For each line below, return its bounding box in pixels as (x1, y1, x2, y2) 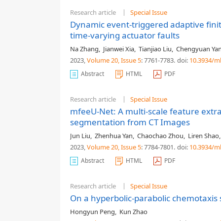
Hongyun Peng (70, 207, 115, 216)
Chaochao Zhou (137, 131, 184, 140)
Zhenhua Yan (95, 131, 133, 140)
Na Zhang (70, 44, 99, 53)
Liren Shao (188, 131, 219, 140)
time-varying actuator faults (70, 30, 180, 41)
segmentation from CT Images (70, 116, 190, 128)
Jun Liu (70, 131, 90, 140)
